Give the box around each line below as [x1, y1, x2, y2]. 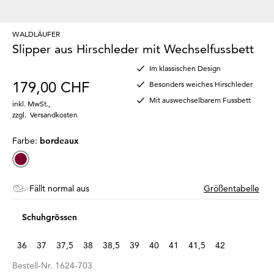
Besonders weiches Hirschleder [149, 79, 253, 89]
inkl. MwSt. [12, 98, 48, 108]
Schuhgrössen [22, 212, 77, 223]
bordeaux [40, 135, 79, 146]
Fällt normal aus [29, 182, 89, 194]
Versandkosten [30, 109, 78, 119]
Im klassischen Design [149, 63, 221, 73]
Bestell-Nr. [12, 259, 55, 271]
